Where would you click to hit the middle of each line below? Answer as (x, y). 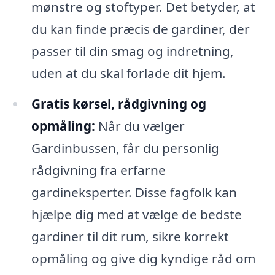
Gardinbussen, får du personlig (125, 148)
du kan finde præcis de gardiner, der (140, 29)
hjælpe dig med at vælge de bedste (136, 215)
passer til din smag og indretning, (132, 51)
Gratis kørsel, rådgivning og (118, 104)
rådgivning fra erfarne (98, 170)
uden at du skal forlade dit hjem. (128, 73)
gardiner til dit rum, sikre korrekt (130, 237)
